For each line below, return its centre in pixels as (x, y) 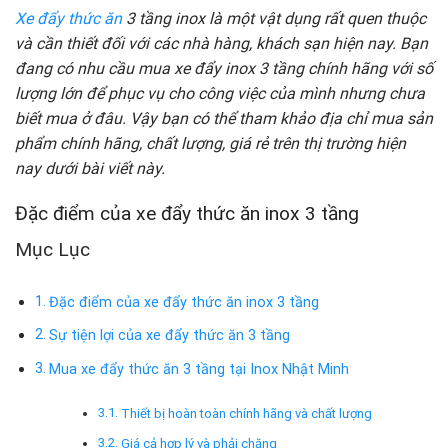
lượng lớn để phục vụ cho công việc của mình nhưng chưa (220, 93)
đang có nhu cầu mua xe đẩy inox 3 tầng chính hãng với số (224, 68)
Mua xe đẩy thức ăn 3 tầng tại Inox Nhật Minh (198, 369)
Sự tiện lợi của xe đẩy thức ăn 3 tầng (169, 336)
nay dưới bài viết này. (90, 168)
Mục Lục (52, 250)
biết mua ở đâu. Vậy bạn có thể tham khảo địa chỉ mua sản (224, 118)
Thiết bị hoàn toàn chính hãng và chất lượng (246, 414)
